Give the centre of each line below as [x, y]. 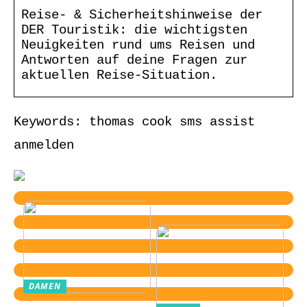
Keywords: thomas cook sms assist [134, 122]
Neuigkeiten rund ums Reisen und [138, 45]
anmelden [44, 145]
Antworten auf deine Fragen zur [134, 60]
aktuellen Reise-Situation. [119, 75]
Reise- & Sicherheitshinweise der [142, 15]
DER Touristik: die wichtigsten [134, 30]
